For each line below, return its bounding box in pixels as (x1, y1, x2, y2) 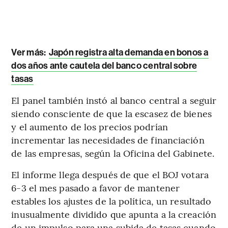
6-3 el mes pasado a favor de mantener (11, 181, 180, 194)
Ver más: (11, 47, 48, 59)
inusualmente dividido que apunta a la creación (11, 208, 216, 221)
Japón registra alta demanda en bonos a (48, 47, 209, 59)
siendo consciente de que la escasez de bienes (11, 107, 212, 120)
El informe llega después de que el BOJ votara (11, 168, 209, 181)
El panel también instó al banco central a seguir (11, 94, 217, 107)
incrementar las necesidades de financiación (11, 133, 205, 147)
